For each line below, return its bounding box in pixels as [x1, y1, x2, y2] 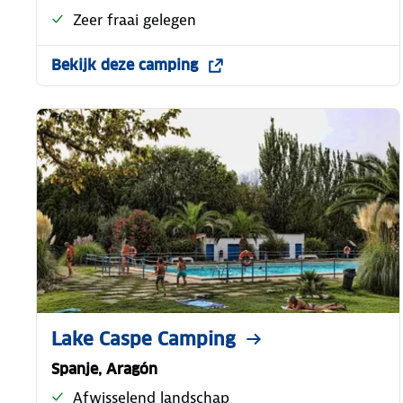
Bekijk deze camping [51, 55, 198, 75]
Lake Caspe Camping [51, 327, 236, 351]
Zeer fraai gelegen [73, 9, 196, 30]
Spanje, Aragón [51, 359, 157, 379]
